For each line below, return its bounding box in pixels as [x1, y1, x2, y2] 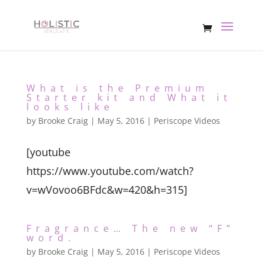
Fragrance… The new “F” [26, 222, 235, 235]
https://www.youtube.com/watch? [26, 164, 194, 178]
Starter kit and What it [26, 91, 232, 104]
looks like [26, 100, 114, 113]
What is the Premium [26, 82, 209, 95]
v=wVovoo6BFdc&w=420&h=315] [26, 183, 187, 197]
